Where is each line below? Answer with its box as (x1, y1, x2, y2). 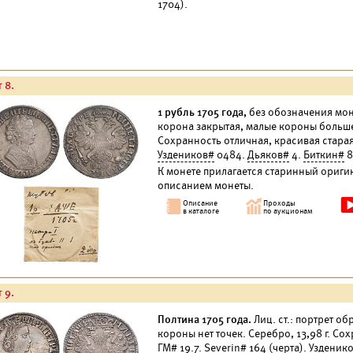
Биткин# (303, 148, 344, 162)
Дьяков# (247, 148, 289, 162)
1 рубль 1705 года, (158, 106, 247, 119)
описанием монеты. (158, 179, 254, 192)
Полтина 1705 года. (158, 313, 251, 326)
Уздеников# (158, 148, 214, 162)
